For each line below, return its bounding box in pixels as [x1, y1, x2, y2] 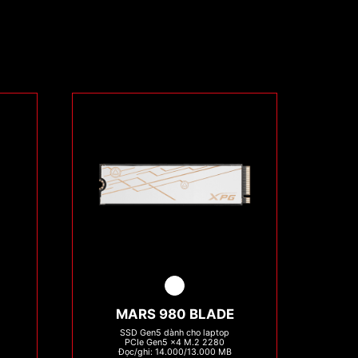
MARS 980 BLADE [115, 306, 234, 323]
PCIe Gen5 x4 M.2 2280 [125, 337, 225, 348]
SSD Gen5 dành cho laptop [120, 328, 230, 339]
